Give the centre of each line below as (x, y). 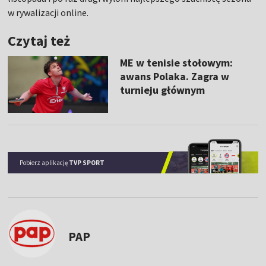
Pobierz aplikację (45, 162)
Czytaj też (39, 41)
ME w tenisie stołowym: (176, 63)
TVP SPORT (87, 162)
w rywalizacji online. (48, 13)
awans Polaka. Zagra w (174, 77)
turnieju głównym (162, 90)
